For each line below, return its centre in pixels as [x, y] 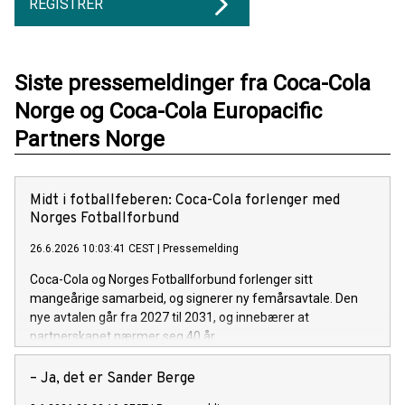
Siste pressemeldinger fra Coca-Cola [193, 84]
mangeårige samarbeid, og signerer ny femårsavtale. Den [194, 299]
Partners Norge [89, 140]
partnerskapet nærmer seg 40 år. [123, 337]
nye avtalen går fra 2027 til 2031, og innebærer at [170, 318]
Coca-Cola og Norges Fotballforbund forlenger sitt [171, 280]
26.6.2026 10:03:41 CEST [92, 249]
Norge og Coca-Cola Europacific [168, 112]
